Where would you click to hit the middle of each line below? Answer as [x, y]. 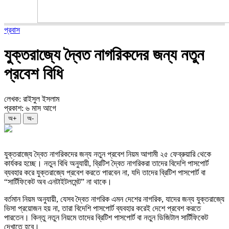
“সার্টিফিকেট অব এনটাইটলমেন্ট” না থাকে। [58, 181]
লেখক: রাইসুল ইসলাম [32, 99]
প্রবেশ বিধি [33, 74]
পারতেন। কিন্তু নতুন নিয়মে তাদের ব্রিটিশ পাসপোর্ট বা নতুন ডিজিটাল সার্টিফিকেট [106, 217]
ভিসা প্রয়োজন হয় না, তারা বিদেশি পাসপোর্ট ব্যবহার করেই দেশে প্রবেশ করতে [102, 208]
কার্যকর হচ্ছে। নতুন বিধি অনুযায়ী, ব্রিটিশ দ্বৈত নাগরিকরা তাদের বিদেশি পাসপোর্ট [106, 163]
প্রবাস [12, 30]
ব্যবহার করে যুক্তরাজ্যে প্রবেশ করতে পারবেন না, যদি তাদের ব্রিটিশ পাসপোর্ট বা [105, 172]
